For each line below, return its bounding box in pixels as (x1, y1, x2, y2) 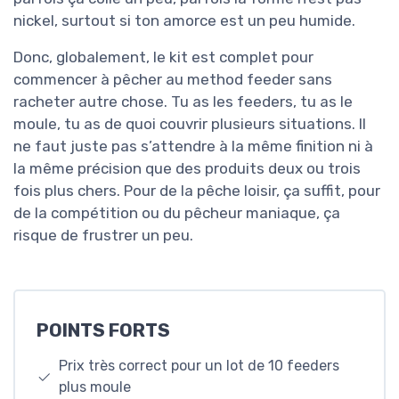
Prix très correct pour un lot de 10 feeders (59, 357, 340, 375)
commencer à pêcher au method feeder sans (13, 69, 332, 88)
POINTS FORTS (37, 320, 170, 342)
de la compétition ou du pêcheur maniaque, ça (13, 203, 340, 222)
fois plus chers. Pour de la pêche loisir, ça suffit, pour (13, 181, 380, 199)
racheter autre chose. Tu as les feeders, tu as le (13, 92, 353, 110)
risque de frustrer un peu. (13, 225, 193, 244)
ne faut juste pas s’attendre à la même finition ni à (13, 136, 373, 155)
